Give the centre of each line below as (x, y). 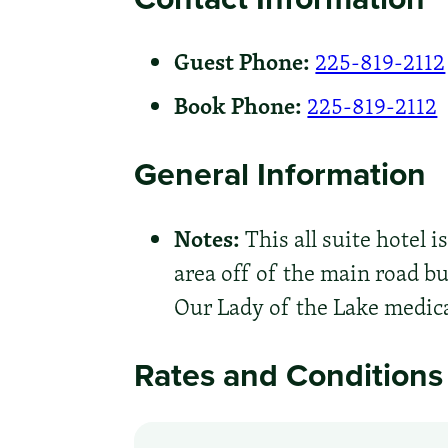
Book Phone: (238, 105)
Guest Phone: (242, 61)
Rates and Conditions (289, 375)
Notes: (207, 238)
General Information (280, 174)
